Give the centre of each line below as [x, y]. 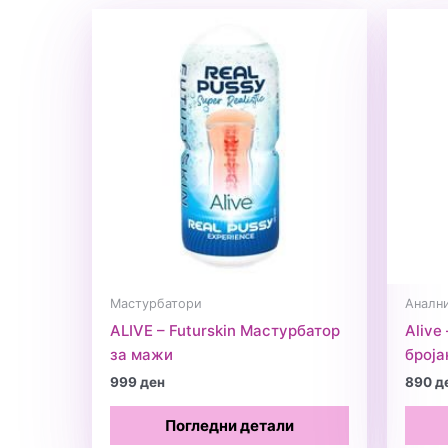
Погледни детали [229, 425]
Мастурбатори [156, 304]
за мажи [141, 354]
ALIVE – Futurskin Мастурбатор [225, 330]
